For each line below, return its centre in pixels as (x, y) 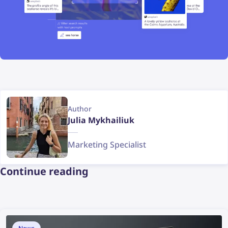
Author (80, 109)
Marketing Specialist (107, 145)
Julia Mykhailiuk (101, 120)
